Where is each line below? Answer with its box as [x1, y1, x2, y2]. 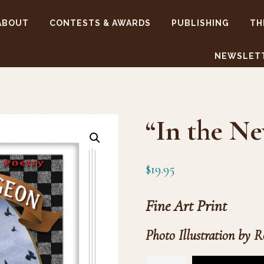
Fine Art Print [146, 196, 227, 216]
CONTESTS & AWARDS [49, 18, 151, 28]
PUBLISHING [171, 18, 230, 28]
